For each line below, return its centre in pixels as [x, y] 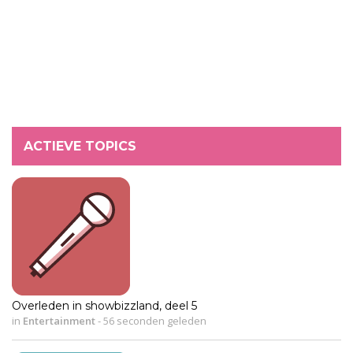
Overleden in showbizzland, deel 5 [104, 305]
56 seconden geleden [154, 320]
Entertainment [59, 320]
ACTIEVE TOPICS [80, 146]
